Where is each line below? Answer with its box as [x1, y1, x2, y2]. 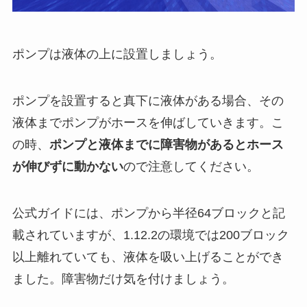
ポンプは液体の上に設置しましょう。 [12, 47, 222, 62]
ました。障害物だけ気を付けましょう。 [12, 271, 234, 286]
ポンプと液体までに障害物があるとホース [49, 138, 284, 152]
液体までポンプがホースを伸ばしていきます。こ [12, 116, 284, 130]
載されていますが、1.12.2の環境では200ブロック [12, 228, 289, 242]
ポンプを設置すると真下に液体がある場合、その [12, 94, 284, 108]
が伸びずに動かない [12, 160, 123, 174]
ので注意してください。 [123, 160, 259, 174]
